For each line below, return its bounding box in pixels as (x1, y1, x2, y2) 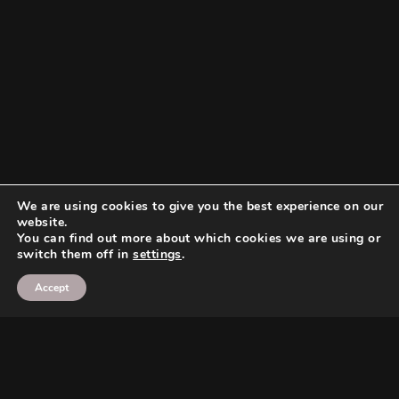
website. (17, 214, 68, 231)
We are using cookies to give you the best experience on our (17, 198, 384, 215)
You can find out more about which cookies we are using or (17, 230, 381, 247)
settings (133, 246, 182, 263)
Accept (35, 281, 69, 295)
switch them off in (17, 246, 134, 263)
